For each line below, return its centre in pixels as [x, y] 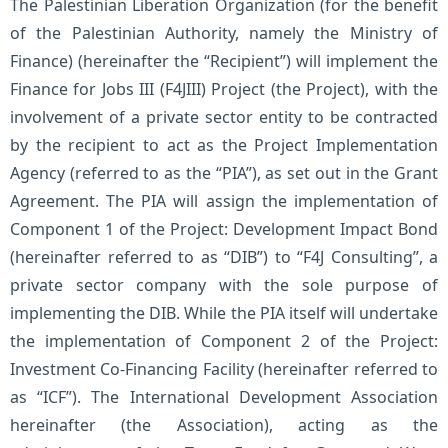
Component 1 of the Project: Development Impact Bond [224, 229]
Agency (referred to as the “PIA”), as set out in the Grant [224, 173]
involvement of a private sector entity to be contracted [224, 117]
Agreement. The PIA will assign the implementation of [224, 201]
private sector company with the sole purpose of [224, 285]
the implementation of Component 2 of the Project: [224, 341]
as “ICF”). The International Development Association [224, 397]
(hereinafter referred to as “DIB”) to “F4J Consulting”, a [224, 257]
